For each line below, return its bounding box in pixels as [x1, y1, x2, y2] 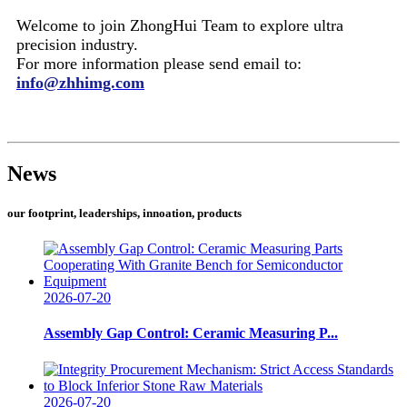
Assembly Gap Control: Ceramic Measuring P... [44, 325, 338, 342]
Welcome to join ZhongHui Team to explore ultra [16, 15, 343, 35]
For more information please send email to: [16, 54, 302, 73]
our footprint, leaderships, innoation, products [7, 205, 242, 220]
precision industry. [16, 35, 138, 54]
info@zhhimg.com [16, 73, 144, 92]
